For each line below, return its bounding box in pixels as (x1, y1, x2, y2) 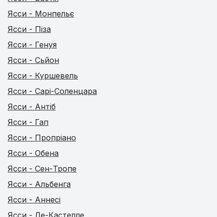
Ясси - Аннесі (8, 195, 61, 204)
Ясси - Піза (8, 24, 51, 34)
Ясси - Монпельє (8, 9, 74, 18)
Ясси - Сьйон (8, 55, 59, 65)
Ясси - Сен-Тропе (8, 164, 77, 173)
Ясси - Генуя (8, 40, 57, 49)
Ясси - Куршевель (8, 71, 78, 80)
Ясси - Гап (8, 117, 48, 127)
